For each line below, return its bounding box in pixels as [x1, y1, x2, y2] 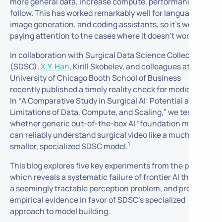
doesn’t [147, 30, 174, 42]
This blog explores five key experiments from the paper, [9, 160, 207, 171]
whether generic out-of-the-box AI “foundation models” [9, 117, 211, 129]
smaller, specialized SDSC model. [9, 140, 128, 152]
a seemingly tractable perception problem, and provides [9, 182, 210, 194]
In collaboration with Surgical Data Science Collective [9, 49, 203, 60]
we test [167, 106, 194, 117]
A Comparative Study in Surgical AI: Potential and [21, 95, 198, 106]
